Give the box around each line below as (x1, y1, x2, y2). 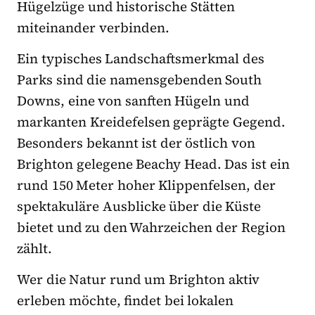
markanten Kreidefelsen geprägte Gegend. (17, 112, 285, 131)
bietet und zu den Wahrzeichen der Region (17, 218, 285, 237)
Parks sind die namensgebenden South (17, 70, 262, 89)
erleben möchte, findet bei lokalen (17, 291, 234, 310)
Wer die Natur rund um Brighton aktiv (17, 270, 259, 289)
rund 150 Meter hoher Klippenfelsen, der (17, 176, 276, 195)
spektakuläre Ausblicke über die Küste (17, 197, 262, 216)
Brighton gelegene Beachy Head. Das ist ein (17, 155, 290, 174)
